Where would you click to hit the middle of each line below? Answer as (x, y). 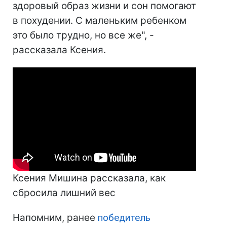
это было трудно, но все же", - (83, 35)
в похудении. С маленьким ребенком (100, 21)
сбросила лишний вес (64, 193)
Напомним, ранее (55, 217)
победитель (124, 217)
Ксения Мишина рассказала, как (89, 178)
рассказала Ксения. (59, 50)
